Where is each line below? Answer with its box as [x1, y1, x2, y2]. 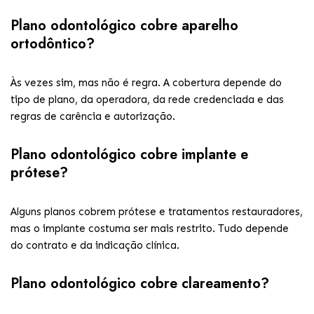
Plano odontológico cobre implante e [11, 144, 248, 165]
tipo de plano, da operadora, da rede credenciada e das [11, 93, 284, 106]
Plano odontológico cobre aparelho [11, 15, 238, 36]
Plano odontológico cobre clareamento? [11, 273, 269, 294]
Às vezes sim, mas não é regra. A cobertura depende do [11, 76, 282, 89]
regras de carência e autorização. [11, 110, 175, 123]
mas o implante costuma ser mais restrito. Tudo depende [11, 222, 289, 235]
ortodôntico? [11, 34, 95, 54]
